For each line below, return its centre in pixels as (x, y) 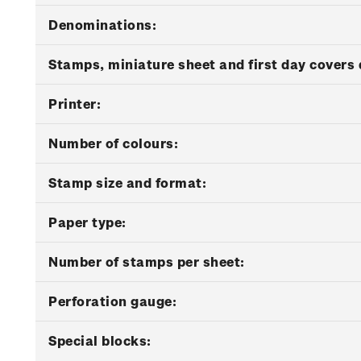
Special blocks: (100, 340)
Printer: (75, 104)
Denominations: (102, 25)
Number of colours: (113, 143)
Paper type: (87, 222)
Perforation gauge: (112, 301)
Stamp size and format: (127, 183)
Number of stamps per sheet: (147, 261)
